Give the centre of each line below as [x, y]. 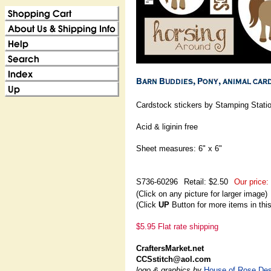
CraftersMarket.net [170, 248]
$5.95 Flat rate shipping [177, 227]
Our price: [251, 182]
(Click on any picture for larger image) [202, 194]
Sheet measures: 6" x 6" [179, 149]
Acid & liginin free [167, 127]
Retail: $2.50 [206, 182]
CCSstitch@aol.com [174, 259]
